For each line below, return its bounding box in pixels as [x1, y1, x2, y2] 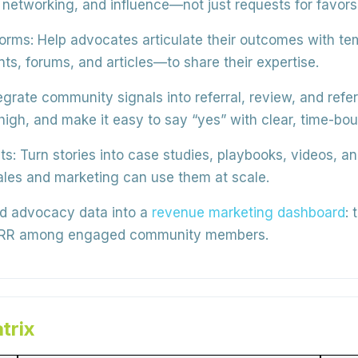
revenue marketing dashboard [152, 205, 345, 221]
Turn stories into [16, 147, 128, 163]
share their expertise [184, 54, 316, 70]
